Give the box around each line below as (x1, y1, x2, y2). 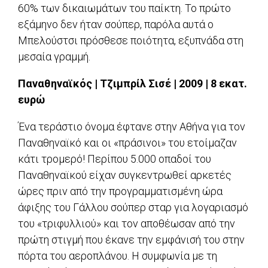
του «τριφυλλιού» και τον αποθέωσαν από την (18, 217, 235, 230)
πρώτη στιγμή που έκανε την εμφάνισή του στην (18, 233, 245, 246)
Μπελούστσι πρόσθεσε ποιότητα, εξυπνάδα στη (18, 34, 243, 47)
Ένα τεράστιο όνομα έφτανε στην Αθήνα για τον (18, 120, 245, 133)
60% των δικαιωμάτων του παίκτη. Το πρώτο (18, 2, 231, 15)
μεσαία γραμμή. (18, 50, 90, 63)
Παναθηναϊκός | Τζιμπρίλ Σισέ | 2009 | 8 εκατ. (18, 77, 247, 90)
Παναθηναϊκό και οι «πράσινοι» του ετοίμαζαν (18, 136, 237, 150)
